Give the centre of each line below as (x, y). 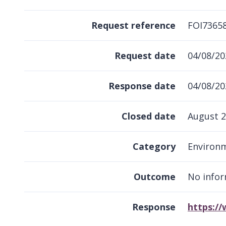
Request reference (133, 25)
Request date (145, 55)
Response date (142, 86)
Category (154, 146)
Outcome (155, 176)
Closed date (149, 116)
